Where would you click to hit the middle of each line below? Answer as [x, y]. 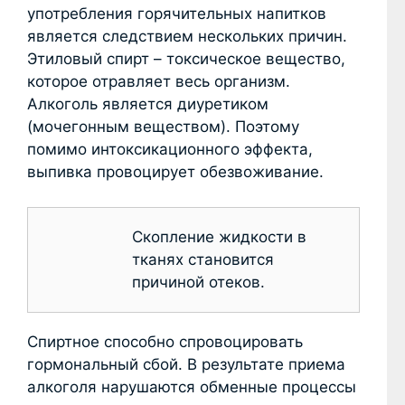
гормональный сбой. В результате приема [186, 364]
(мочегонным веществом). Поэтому [163, 127]
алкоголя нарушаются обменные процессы [192, 386]
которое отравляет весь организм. [159, 82]
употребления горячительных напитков [177, 14]
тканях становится [203, 259]
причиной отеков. [198, 282]
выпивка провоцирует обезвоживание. [175, 172]
